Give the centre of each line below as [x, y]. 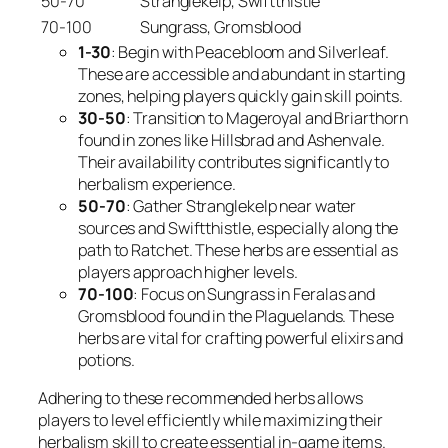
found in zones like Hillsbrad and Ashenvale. [231, 139]
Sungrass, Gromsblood [220, 26]
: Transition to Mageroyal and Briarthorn [266, 117]
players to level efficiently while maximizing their [210, 420]
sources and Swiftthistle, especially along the [238, 227]
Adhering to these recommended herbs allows [200, 398]
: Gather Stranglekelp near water [241, 205]
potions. [107, 359]
